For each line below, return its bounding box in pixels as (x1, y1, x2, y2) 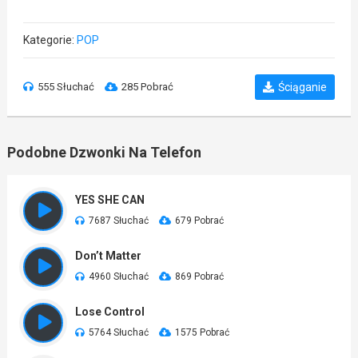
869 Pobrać (174, 271, 224, 282)
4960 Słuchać (88, 271, 149, 282)
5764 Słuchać (88, 327, 149, 338)
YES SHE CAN (74, 193, 145, 206)
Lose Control (74, 305, 145, 318)
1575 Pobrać (174, 327, 229, 338)
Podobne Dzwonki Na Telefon (6, 144, 201, 161)
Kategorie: (22, 34, 77, 46)
